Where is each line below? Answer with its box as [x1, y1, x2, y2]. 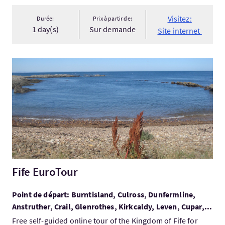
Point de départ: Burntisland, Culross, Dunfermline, [12, 189, 196, 199]
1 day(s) [32, 24, 59, 34]
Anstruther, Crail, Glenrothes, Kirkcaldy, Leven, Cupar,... [12, 201, 212, 211]
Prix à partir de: [93, 15, 132, 22]
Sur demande [89, 24, 136, 34]
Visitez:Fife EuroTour [12, 59, 83, 69]
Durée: [37, 15, 54, 22]
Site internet [157, 26, 202, 36]
